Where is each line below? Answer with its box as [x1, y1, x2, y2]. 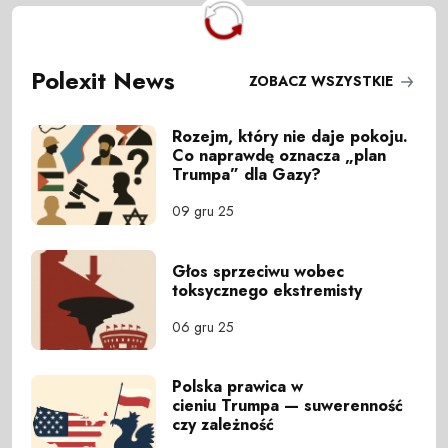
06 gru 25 [172, 316, 235, 337]
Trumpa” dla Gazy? [172, 163, 322, 187]
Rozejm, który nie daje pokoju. [172, 125, 409, 149]
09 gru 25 [172, 201, 235, 222]
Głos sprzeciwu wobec [172, 259, 345, 283]
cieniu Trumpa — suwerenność [172, 394, 404, 418]
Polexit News [31, 64, 176, 99]
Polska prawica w [172, 375, 304, 399]
